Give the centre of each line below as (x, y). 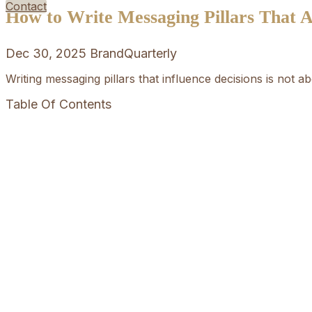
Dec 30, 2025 (46, 54)
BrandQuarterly (133, 54)
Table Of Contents (58, 104)
